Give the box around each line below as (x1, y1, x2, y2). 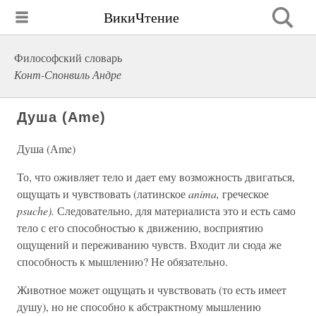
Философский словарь (14, 50, 122, 65)
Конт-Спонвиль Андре (14, 67, 121, 82)
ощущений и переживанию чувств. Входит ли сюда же (17, 237, 281, 252)
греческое (219, 186, 269, 201)
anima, (188, 186, 219, 201)
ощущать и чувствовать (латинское (17, 186, 188, 201)
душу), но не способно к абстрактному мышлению (17, 299, 261, 314)
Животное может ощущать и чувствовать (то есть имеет (17, 282, 286, 297)
